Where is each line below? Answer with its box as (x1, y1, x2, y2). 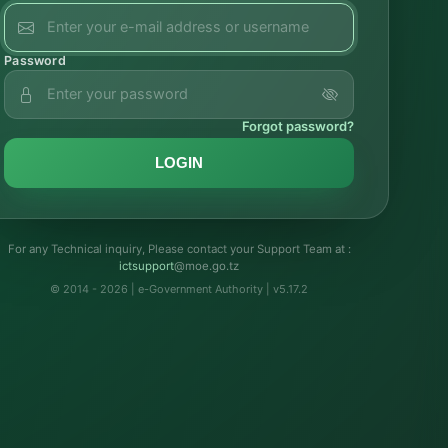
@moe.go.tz (174, 259, 240, 273)
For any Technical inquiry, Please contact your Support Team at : (7, 242, 351, 256)
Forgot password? (242, 118, 355, 134)
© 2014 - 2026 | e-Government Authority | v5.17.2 (50, 282, 309, 296)
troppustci (119, 259, 175, 273)
